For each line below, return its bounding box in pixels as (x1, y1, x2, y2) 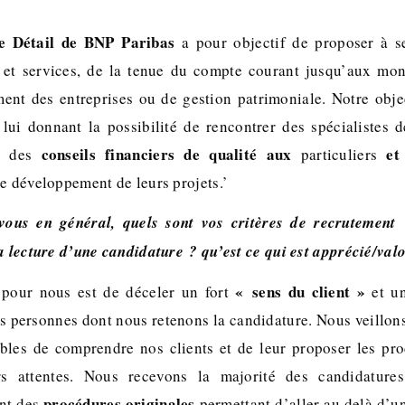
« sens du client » (235, 280, 366, 303)
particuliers (300, 144, 378, 165)
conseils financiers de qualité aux (41, 143, 301, 165)
